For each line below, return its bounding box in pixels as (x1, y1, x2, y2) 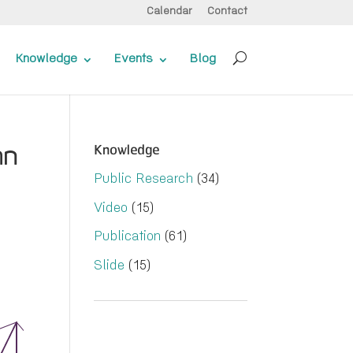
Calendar (146, 6, 192, 17)
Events (113, 54, 153, 66)
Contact (206, 6, 247, 17)
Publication (94, 231, 162, 244)
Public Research (94, 173, 194, 187)
